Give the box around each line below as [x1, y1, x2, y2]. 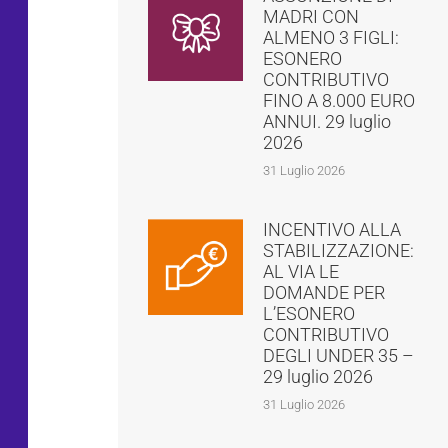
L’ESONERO [263, 303, 356, 325]
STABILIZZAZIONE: [263, 240, 415, 262]
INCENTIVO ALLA [263, 219, 402, 241]
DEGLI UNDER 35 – [263, 345, 415, 367]
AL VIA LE [263, 261, 340, 283]
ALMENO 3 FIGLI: [263, 27, 400, 49]
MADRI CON [263, 6, 360, 28]
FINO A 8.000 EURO [263, 90, 416, 112]
